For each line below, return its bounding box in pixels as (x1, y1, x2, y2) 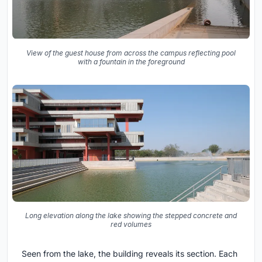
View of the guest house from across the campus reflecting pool (26, 48, 236, 57)
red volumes (111, 219, 151, 229)
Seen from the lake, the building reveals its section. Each (22, 248, 237, 258)
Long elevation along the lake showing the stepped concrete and (25, 211, 237, 220)
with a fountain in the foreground (77, 57, 185, 66)
